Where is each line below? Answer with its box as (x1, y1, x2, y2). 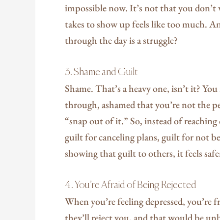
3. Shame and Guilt (65, 67, 138, 78)
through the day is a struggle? (65, 33, 178, 47)
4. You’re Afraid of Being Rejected (65, 180, 196, 191)
